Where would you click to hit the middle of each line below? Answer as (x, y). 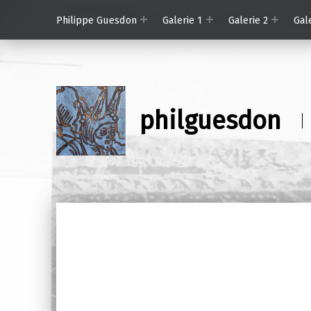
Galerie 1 (183, 20)
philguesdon (210, 121)
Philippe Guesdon (96, 20)
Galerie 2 (248, 20)
